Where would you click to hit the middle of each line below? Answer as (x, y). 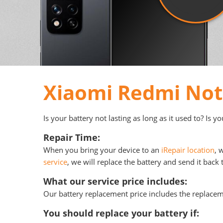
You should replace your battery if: (121, 213)
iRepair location (188, 150)
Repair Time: (73, 137)
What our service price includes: (115, 181)
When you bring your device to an (102, 150)
